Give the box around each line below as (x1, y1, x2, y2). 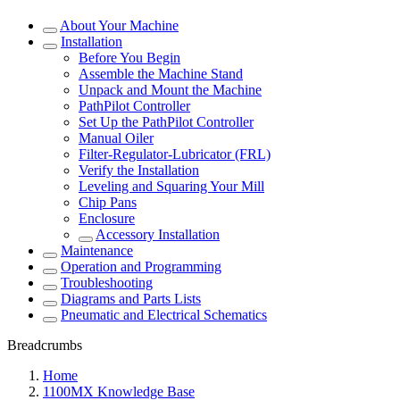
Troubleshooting (61, 275, 153, 290)
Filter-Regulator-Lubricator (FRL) (79, 146, 271, 162)
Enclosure (79, 211, 135, 226)
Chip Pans (79, 195, 137, 210)
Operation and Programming (61, 259, 221, 274)
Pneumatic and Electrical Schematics (61, 307, 267, 322)
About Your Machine (60, 18, 179, 33)
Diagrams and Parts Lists (61, 291, 201, 306)
